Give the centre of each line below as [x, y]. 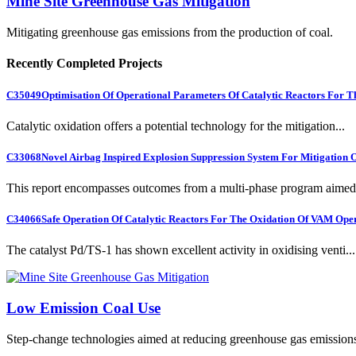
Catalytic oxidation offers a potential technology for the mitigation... [176, 126]
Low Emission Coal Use [83, 308]
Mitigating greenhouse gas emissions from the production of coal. [170, 33]
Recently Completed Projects [84, 64]
